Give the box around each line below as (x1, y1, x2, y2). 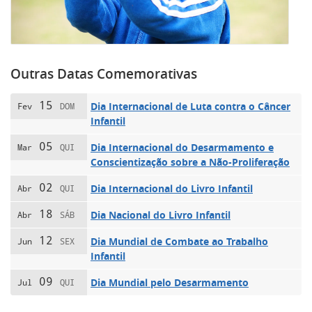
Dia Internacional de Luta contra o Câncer (91, 99, 290, 113)
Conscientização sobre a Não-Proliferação (91, 155, 290, 169)
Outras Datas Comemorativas (10, 64, 197, 83)
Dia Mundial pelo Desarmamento (91, 275, 249, 289)
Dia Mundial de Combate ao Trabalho (91, 234, 268, 248)
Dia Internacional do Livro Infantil (91, 181, 253, 195)
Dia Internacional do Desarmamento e (91, 140, 274, 154)
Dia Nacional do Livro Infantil (91, 208, 231, 221)
